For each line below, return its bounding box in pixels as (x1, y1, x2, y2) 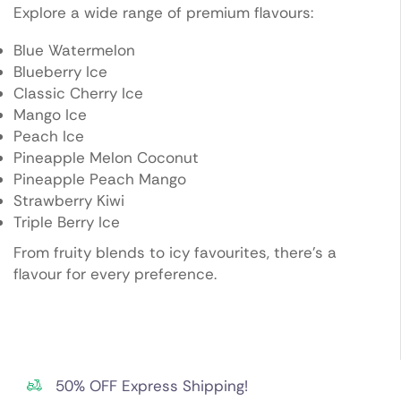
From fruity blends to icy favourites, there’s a (13, 243, 337, 263)
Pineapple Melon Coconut (13, 148, 199, 168)
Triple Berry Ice (13, 212, 120, 233)
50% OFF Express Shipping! (55, 376, 248, 396)
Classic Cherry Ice (13, 83, 143, 104)
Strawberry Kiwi (13, 191, 124, 211)
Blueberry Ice (13, 62, 107, 82)
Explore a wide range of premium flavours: (13, 2, 313, 22)
